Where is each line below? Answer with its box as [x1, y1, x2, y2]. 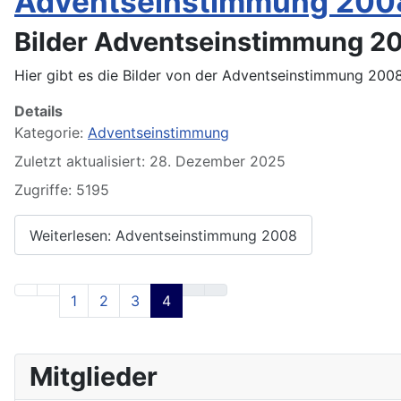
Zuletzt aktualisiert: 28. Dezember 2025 [14, 152, 286, 171]
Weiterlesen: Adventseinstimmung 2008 [30, 226, 297, 244]
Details [14, 102, 63, 121]
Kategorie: [14, 124, 88, 142]
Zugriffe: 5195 [14, 181, 109, 200]
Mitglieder [30, 361, 158, 393]
